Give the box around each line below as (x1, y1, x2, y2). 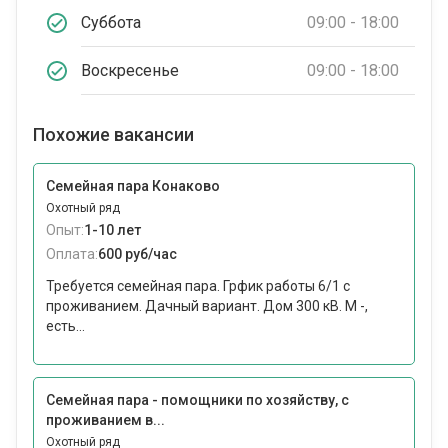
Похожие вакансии (33, 124, 194, 146)
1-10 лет (84, 222, 141, 239)
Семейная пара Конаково (46, 178, 220, 195)
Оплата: (46, 246, 98, 263)
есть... (46, 318, 85, 335)
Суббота (81, 12, 141, 32)
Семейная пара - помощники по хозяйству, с (46, 392, 349, 409)
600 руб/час (98, 246, 177, 263)
